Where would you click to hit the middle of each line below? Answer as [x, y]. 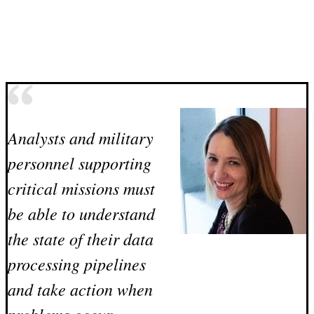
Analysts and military [81, 138]
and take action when [80, 289]
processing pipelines [77, 264]
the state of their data [81, 239]
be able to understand [81, 213]
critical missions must [81, 188]
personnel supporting [80, 163]
